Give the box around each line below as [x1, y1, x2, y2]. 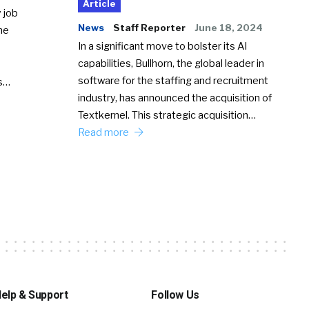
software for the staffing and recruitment [78, 74, 269, 87]
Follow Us [151, 288, 199, 301]
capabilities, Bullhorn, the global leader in [78, 57, 265, 70]
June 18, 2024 [195, 21, 263, 33]
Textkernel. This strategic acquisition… [78, 108, 257, 121]
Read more [78, 126, 132, 139]
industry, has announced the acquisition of [78, 91, 272, 104]
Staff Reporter [113, 21, 186, 33]
